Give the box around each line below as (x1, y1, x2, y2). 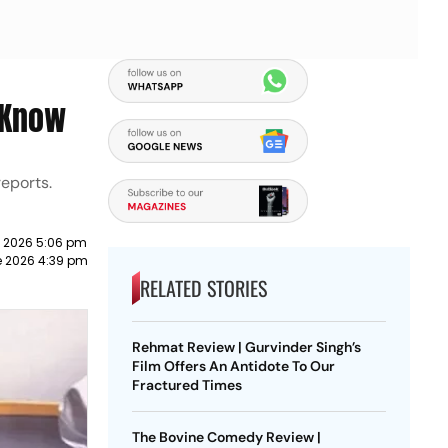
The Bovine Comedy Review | (131, 428, 321, 446)
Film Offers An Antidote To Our (131, 357, 335, 375)
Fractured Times (131, 376, 242, 394)
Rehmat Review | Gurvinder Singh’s (131, 338, 361, 356)
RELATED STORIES (139, 273, 267, 303)
